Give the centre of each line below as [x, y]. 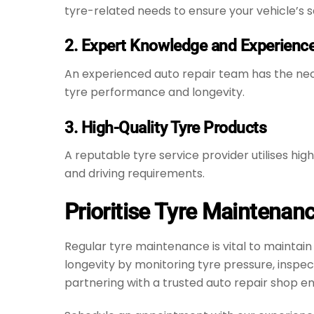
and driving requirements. [135, 174]
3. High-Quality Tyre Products [166, 127]
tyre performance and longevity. [155, 93]
